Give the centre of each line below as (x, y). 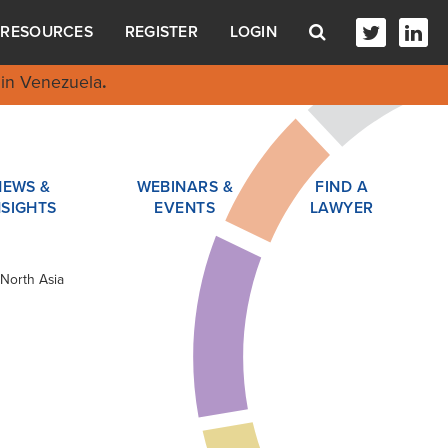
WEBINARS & (184, 186)
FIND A (342, 186)
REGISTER (161, 32)
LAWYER (341, 207)
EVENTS (185, 207)
